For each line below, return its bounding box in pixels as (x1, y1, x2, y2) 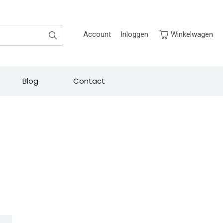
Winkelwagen (171, 30, 213, 39)
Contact (73, 76, 105, 86)
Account (83, 30, 111, 39)
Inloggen (120, 30, 148, 39)
